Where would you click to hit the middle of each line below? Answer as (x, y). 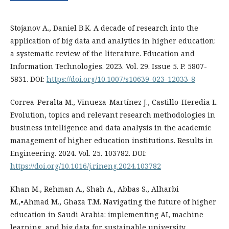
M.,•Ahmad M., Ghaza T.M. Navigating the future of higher (113, 201)
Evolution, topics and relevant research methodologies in (113, 114)
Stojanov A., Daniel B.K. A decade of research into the (104, 28)
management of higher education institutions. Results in (112, 140)
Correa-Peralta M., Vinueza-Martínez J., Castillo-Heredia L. (114, 102)
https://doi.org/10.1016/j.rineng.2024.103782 (86, 166)
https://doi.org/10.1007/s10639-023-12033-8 (121, 79)
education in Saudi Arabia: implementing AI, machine (107, 214)
